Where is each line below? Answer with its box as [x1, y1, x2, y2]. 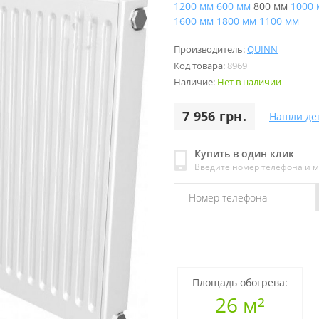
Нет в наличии [217, 75, 281, 89]
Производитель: [174, 43, 247, 56]
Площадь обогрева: [192, 275, 288, 289]
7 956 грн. [182, 108, 246, 125]
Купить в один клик [194, 147, 294, 161]
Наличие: [174, 75, 217, 89]
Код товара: [174, 59, 227, 73]
